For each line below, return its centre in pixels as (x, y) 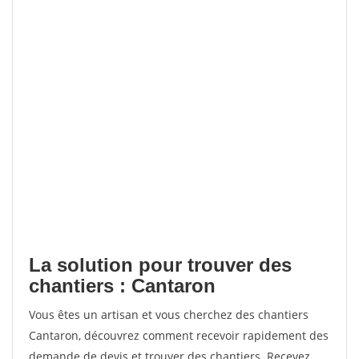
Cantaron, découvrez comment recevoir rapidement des (179, 335)
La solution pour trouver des (160, 265)
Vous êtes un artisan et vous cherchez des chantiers (169, 315)
